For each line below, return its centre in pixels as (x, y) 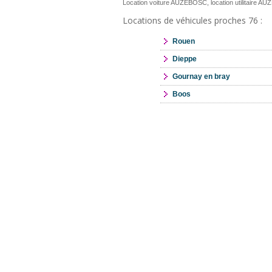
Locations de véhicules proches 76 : (192, 20)
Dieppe (184, 59)
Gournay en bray (201, 76)
